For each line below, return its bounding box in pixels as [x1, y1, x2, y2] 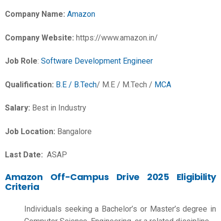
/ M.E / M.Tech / [97, 79, 154, 89]
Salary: [5, 103, 30, 112]
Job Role [5, 56, 37, 66]
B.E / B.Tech [56, 79, 97, 89]
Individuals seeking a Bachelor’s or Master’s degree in [24, 204, 216, 214]
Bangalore [57, 126, 92, 136]
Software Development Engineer [41, 56, 153, 66]
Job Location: [5, 126, 57, 136]
